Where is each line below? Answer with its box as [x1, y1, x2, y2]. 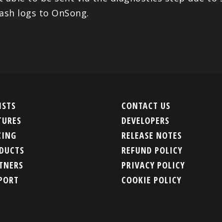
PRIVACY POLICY [121, 159, 185, 171]
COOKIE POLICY [121, 173, 182, 186]
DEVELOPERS [121, 114, 170, 126]
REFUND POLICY [121, 144, 183, 156]
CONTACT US [121, 99, 171, 111]
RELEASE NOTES [121, 129, 182, 141]
